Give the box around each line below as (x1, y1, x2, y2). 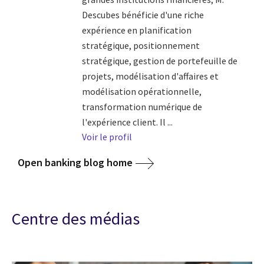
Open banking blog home (18, 155, 133, 169)
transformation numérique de (81, 100, 202, 113)
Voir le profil (81, 130, 132, 143)
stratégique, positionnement (81, 39, 200, 51)
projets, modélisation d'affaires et (81, 70, 219, 82)
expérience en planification (81, 24, 192, 36)
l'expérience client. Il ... (81, 115, 173, 128)
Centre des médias (12, 207, 140, 229)
